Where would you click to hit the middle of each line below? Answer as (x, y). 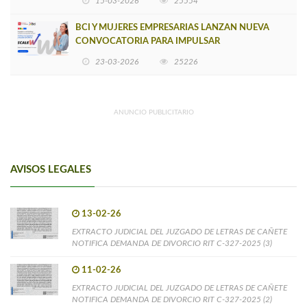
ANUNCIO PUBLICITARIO (153, 112)
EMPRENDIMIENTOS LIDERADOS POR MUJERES (175, 55)
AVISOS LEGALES (51, 169)
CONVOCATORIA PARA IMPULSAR (148, 41)
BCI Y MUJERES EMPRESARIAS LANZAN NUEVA (172, 27)
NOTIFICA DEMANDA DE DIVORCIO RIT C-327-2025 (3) (172, 243)
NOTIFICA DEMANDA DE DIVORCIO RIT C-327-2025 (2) (172, 299)
